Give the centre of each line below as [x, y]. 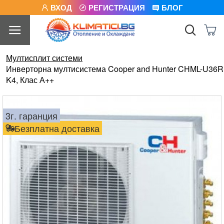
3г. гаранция [31, 115]
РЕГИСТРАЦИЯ [116, 7]
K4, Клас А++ [30, 80]
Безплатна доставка [57, 128]
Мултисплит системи [44, 58]
